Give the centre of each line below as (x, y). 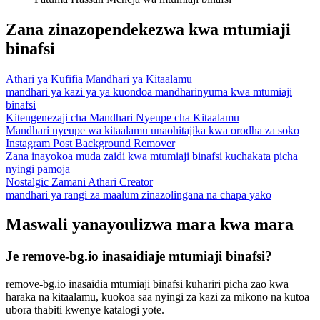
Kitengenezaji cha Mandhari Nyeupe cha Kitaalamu (122, 117)
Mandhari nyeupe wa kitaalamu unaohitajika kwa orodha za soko (152, 130)
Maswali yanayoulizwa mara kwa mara (150, 225)
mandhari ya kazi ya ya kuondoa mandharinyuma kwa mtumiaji (149, 91)
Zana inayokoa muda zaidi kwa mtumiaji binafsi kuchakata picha (152, 156)
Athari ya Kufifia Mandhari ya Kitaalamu (99, 79)
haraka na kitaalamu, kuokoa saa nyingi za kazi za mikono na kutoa (157, 297)
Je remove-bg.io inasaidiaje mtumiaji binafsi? (139, 256)
